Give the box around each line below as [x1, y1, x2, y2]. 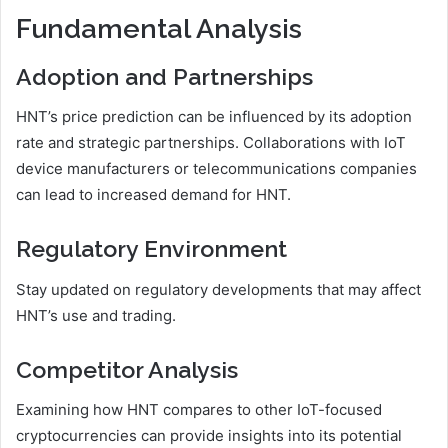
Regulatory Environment [16, 235, 287, 263]
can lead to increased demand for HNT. [16, 185, 291, 205]
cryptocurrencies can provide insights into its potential [16, 426, 402, 446]
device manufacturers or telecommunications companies [16, 159, 417, 179]
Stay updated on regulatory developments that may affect [16, 279, 421, 299]
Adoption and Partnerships [16, 62, 313, 90]
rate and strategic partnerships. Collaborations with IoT [16, 133, 406, 153]
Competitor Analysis [16, 355, 238, 383]
